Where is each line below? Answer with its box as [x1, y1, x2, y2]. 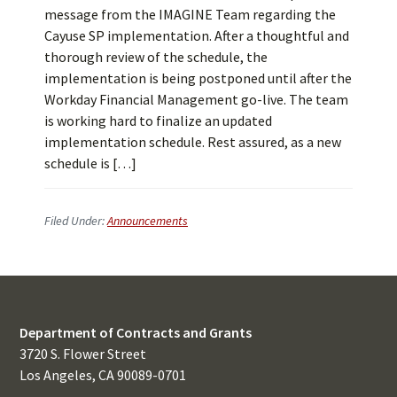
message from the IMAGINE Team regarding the [44, 4, 336, 23]
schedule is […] [44, 153, 136, 172]
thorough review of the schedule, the [44, 47, 268, 66]
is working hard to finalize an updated [44, 111, 272, 129]
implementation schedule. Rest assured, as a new [44, 132, 341, 151]
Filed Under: [44, 212, 107, 229]
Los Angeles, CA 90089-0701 [19, 366, 187, 385]
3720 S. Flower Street [19, 345, 147, 363]
